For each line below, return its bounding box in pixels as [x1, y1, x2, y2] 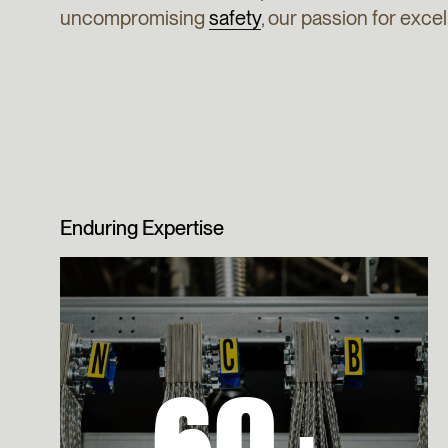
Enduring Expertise [60, 216, 224, 240]
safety [209, 6, 261, 30]
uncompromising [60, 6, 209, 30]
